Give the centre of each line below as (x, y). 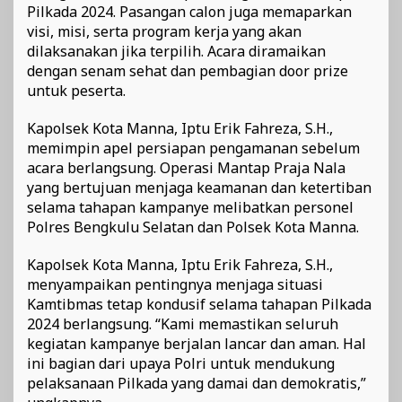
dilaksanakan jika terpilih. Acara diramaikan (176, 52)
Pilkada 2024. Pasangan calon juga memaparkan (189, 12)
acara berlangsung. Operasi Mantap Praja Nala (186, 168)
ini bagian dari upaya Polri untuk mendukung (181, 364)
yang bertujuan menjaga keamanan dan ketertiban (199, 188)
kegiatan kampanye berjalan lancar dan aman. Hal (197, 344)
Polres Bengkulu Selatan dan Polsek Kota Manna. (193, 227)
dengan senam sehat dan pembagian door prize (188, 71)
